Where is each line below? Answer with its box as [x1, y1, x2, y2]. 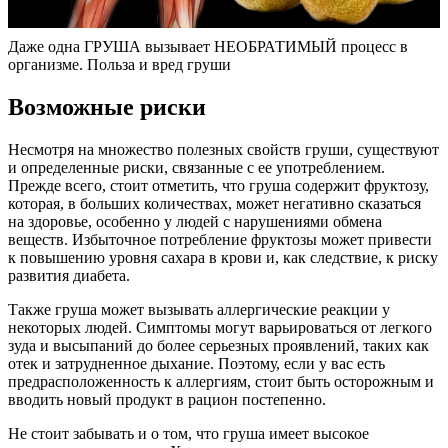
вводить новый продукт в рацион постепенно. [8, 391, 326, 409]
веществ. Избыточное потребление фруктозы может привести [8, 231, 432, 249]
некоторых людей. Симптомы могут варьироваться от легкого [8, 319, 432, 337]
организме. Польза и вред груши [8, 56, 231, 74]
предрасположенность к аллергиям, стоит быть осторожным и [8, 373, 434, 391]
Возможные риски [8, 94, 206, 121]
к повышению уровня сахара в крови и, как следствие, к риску [8, 249, 438, 267]
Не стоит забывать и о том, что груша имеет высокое [8, 425, 369, 443]
